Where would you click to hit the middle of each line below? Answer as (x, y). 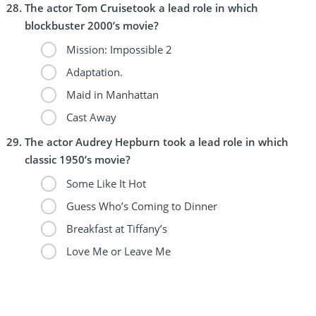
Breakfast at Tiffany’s (115, 228)
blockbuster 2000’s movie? (92, 25)
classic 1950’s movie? (78, 159)
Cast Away (90, 117)
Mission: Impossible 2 (117, 49)
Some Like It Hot (104, 183)
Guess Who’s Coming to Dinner (140, 206)
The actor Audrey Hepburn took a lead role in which (157, 141)
